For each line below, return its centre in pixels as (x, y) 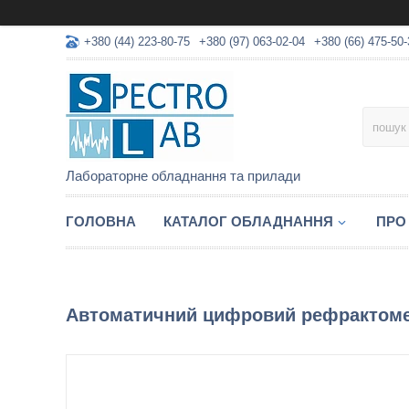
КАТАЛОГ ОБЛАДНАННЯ (248, 221)
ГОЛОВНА (101, 221)
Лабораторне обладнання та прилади (183, 176)
